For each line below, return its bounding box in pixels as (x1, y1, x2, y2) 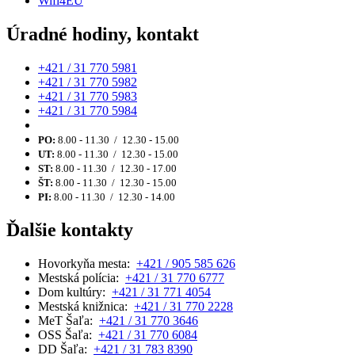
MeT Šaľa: (38, 313, 99, 327)
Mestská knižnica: (38, 299, 134, 313)
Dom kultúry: (38, 284, 112, 299)
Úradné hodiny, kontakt (6, 24, 199, 45)
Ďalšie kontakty (6, 219, 133, 240)
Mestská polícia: (38, 270, 125, 284)
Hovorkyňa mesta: (38, 256, 136, 270)
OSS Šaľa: (38, 327, 98, 342)
